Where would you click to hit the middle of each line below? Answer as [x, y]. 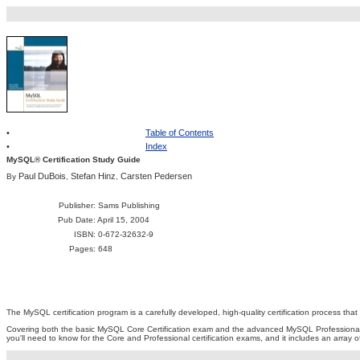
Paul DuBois [42, 176]
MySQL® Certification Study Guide [74, 160]
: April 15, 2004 [121, 220]
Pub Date [76, 220]
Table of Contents [180, 133]
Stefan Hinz [93, 176]
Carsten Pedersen [156, 176]
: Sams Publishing [127, 205]
